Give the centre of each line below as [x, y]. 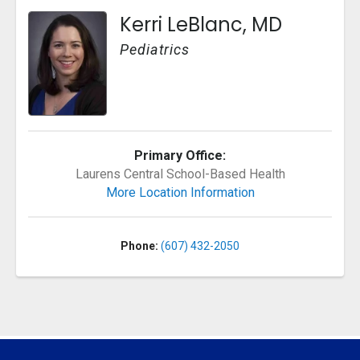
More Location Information [180, 192]
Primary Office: [180, 155]
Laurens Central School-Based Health [180, 174]
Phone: [139, 245]
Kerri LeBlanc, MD [201, 24]
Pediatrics [155, 49]
